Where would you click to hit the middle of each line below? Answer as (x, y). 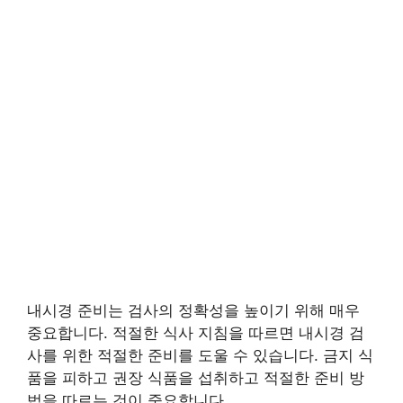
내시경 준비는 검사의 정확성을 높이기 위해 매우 (193, 310)
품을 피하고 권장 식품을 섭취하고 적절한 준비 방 (196, 377)
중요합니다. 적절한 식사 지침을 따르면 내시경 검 (196, 332)
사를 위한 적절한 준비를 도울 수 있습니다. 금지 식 (200, 355)
